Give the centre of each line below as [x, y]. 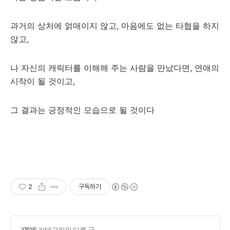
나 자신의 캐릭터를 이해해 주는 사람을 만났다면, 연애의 [115, 68]
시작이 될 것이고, [44, 81]
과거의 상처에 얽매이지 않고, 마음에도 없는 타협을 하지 [115, 26]
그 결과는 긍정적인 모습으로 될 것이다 [82, 110]
